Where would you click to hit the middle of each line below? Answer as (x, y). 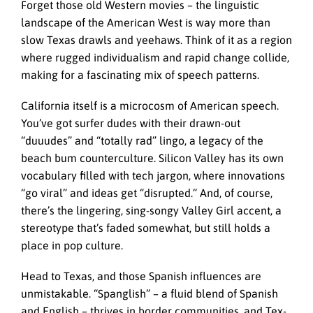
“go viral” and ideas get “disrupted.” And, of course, (147, 192)
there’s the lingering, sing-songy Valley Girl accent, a (151, 210)
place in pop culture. (72, 245)
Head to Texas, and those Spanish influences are (141, 276)
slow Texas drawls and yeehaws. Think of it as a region (156, 39)
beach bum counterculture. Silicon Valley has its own (152, 158)
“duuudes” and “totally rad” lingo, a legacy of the (142, 140)
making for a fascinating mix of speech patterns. (140, 74)
